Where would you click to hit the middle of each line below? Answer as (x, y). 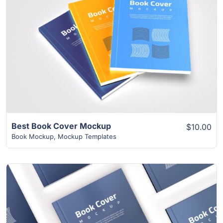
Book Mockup (33, 136)
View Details (111, 43)
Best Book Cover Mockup (61, 126)
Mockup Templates (87, 136)
